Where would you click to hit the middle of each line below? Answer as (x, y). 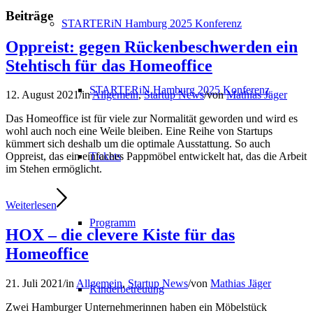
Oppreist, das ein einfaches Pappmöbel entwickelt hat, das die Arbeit (156, 156)
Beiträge (29, 15)
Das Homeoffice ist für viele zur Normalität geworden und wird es (152, 119)
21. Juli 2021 (34, 284)
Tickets (105, 156)
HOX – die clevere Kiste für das (120, 235)
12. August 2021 (42, 95)
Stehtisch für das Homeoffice (109, 65)
